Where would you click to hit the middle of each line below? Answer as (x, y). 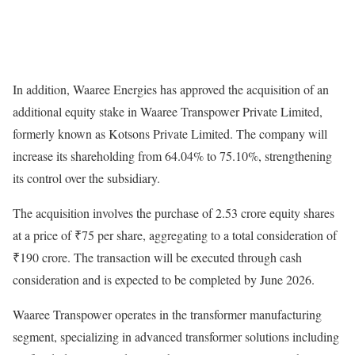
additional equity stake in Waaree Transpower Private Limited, (168, 112)
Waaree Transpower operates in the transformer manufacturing (167, 315)
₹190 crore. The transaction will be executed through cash (157, 258)
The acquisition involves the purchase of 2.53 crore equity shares (174, 213)
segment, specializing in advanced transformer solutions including (176, 337)
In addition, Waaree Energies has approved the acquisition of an (171, 90)
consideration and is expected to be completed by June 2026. (164, 280)
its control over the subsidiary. (86, 178)
